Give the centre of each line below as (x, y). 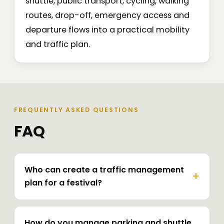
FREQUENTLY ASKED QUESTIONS (76, 110)
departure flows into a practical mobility (107, 30)
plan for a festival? (63, 183)
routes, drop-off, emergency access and (107, 15)
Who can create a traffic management (104, 170)
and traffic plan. (58, 44)
